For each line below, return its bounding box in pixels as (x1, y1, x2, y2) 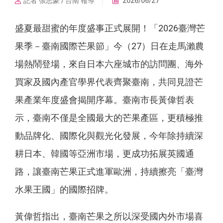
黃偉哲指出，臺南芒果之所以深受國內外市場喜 (15, 211, 203, 222)
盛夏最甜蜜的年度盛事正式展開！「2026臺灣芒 (15, 22, 205, 33)
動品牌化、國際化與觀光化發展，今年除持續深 (15, 130, 203, 141)
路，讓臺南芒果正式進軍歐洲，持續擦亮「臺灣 (15, 166, 203, 177)
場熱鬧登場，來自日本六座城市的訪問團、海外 (15, 58, 203, 69)
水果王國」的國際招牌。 (15, 184, 113, 195)
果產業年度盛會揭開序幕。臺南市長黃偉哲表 (15, 94, 194, 105)
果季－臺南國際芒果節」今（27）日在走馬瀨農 (15, 40, 204, 51)
